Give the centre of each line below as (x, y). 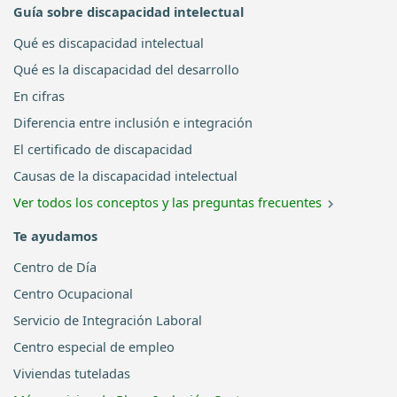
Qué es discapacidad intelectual (109, 43)
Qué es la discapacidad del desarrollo (126, 70)
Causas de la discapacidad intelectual (125, 176)
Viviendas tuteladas (72, 373)
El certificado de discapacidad (103, 149)
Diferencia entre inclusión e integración (133, 123)
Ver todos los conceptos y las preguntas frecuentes (167, 202)
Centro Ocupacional (73, 293)
